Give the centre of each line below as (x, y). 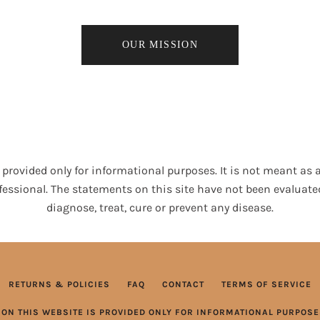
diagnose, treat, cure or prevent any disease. (160, 207)
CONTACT (183, 284)
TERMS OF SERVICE (266, 284)
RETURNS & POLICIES (59, 284)
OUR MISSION (160, 44)
